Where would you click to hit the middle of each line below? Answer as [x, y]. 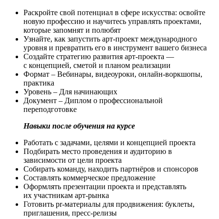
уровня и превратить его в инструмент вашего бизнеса [115, 47]
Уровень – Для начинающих [70, 91]
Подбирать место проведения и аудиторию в [98, 151]
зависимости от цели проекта [73, 160]
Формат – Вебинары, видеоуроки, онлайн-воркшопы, [113, 74]
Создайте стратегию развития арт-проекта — [99, 56]
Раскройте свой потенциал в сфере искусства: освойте [114, 12]
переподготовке [50, 109]
